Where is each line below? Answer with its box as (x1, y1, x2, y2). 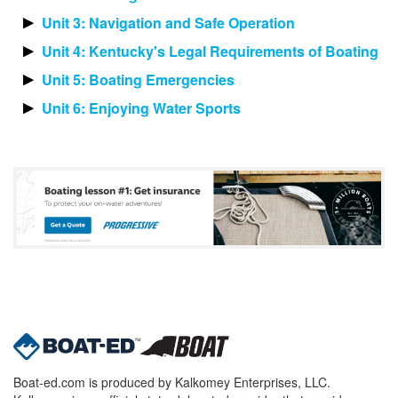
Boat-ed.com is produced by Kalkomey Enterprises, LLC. (13, 372, 330, 391)
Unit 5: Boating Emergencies (42, 69, 235, 91)
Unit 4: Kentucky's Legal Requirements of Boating (42, 41, 378, 62)
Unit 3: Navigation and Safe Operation (42, 12, 295, 34)
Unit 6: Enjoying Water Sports (42, 98, 241, 119)
